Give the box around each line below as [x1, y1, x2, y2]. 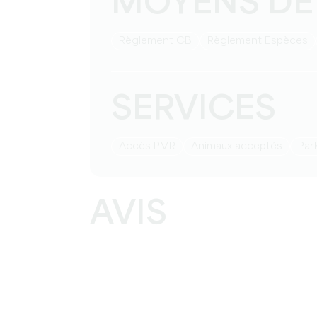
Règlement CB [125, 36, 192, 46]
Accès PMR [126, 142, 175, 151]
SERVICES [111, 93, 276, 127]
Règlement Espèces [214, 36, 308, 46]
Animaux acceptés [198, 142, 282, 151]
